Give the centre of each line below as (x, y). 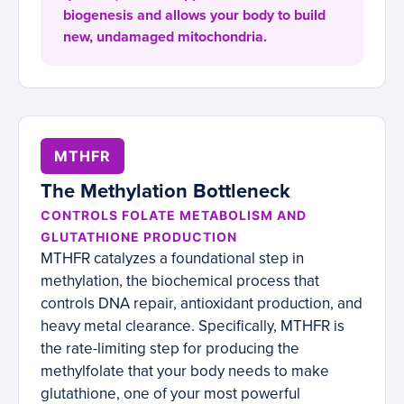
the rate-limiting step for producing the (170, 349)
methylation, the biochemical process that (180, 281)
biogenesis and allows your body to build (194, 16)
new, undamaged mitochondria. (165, 37)
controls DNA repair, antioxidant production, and (202, 304)
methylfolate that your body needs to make (185, 372)
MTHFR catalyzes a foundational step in (172, 259)
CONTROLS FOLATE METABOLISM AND (174, 216)
